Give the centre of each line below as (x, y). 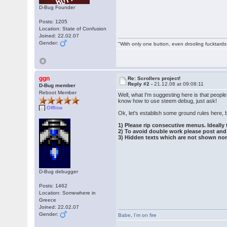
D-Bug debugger (59, 172)
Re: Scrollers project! (154, 78)
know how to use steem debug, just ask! (168, 101)
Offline (55, 108)
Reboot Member (58, 92)
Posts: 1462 (53, 186)
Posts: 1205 (53, 22)
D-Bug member (58, 85)
